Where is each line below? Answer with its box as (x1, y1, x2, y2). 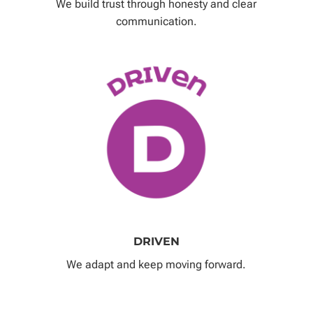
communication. (115, 14, 197, 28)
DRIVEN (133, 234, 180, 248)
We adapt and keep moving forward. (66, 257, 247, 271)
